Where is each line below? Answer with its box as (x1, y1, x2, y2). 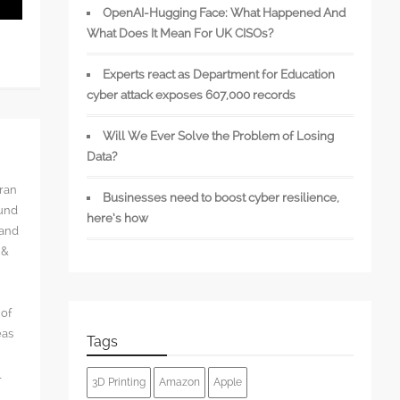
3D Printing (91, 376, 146, 388)
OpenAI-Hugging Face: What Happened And (103, 5, 346, 20)
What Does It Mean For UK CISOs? (86, 26, 273, 40)
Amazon (158, 376, 200, 388)
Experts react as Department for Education (103, 67, 336, 81)
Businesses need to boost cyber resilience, (103, 190, 340, 204)
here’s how (86, 211, 148, 225)
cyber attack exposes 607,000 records (86, 87, 296, 102)
